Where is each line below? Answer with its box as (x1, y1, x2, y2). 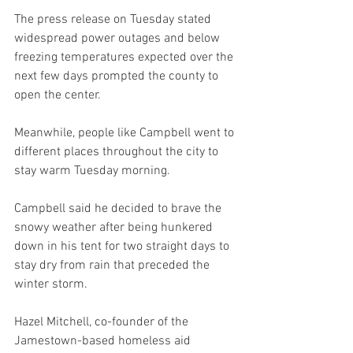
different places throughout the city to (14, 144, 221, 160)
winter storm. (14, 277, 87, 292)
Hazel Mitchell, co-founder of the (14, 314, 191, 330)
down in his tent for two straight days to (14, 239, 232, 255)
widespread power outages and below (14, 31, 223, 46)
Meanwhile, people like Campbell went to (14, 125, 237, 141)
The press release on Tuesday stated (14, 12, 214, 28)
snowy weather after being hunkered (14, 220, 216, 236)
